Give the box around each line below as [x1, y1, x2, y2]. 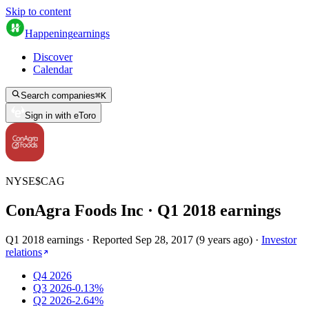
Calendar [33, 63, 72, 75]
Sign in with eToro [25, 110, 96, 121]
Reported [92, 233, 135, 246]
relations [6, 246, 42, 258]
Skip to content [6, 6, 71, 17]
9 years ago [199, 233, 249, 246]
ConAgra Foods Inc [6, 201, 143, 219]
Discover [33, 51, 72, 63]
